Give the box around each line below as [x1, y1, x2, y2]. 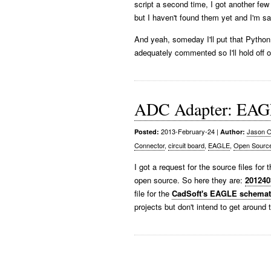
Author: [220, 127, 245, 136]
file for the [134, 188, 172, 199]
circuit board [168, 140, 204, 150]
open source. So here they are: [134, 174, 245, 186]
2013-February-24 [159, 126, 215, 136]
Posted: [134, 127, 159, 136]
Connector [134, 140, 165, 150]
